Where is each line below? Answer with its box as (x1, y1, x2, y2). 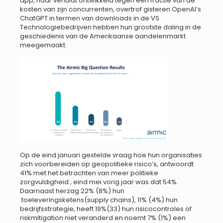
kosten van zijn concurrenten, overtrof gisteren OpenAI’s (20, 4, 201, 14)
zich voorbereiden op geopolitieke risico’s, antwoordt (20, 159, 194, 169)
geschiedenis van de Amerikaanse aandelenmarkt (20, 31, 186, 41)
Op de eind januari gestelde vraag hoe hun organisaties (20, 150, 202, 160)
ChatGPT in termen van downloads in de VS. (20, 13, 161, 23)
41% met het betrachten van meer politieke (20, 168, 158, 178)
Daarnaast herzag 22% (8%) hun (20, 186, 124, 196)
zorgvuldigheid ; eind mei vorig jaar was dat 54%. (20, 177, 178, 187)
